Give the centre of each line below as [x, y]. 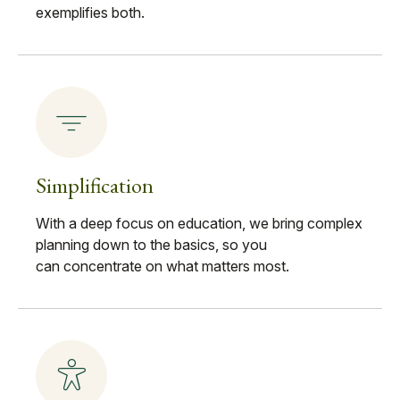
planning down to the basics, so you [151, 244]
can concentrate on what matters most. [162, 266]
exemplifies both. [90, 12]
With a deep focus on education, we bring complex [199, 223]
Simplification [95, 185]
